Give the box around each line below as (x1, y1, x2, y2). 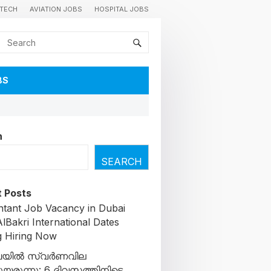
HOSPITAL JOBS (94, 5, 149, 13)
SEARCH (101, 155, 142, 168)
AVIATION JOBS (30, 5, 82, 13)
